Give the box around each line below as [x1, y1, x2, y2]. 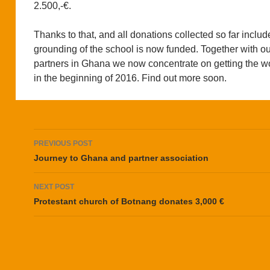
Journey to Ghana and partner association [34, 152, 209, 163]
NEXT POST [34, 182, 74, 191]
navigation [33, 150, 111, 169]
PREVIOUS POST [34, 139, 92, 148]
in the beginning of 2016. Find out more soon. [34, 72, 227, 83]
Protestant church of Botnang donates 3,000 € [34, 196, 224, 206]
